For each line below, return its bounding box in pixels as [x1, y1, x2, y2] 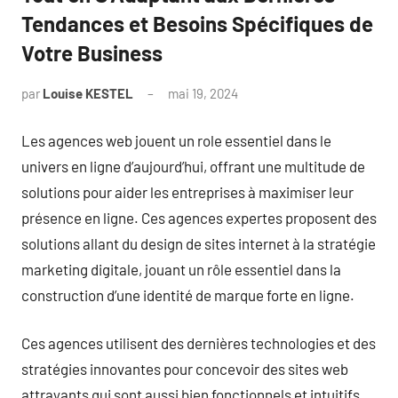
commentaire [238, 108, 314, 124]
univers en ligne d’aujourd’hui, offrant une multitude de [21, 156, 365, 175]
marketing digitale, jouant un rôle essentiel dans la [21, 259, 341, 278]
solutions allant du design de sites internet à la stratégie [21, 234, 376, 252]
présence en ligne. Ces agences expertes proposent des [21, 208, 377, 227]
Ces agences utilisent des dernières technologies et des [21, 334, 376, 352]
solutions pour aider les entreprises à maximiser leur [21, 182, 354, 201]
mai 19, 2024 [168, 85, 238, 101]
